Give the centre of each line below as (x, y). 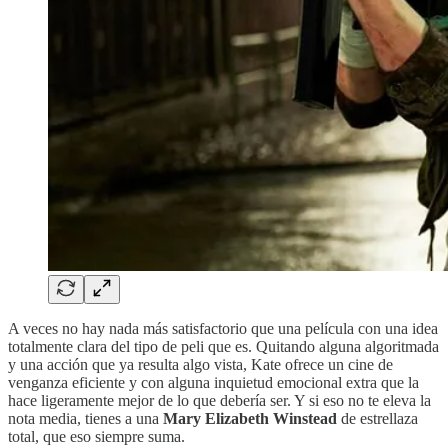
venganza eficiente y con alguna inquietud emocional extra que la (213, 382)
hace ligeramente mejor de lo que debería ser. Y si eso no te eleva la (219, 400)
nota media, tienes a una (85, 418)
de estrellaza (377, 418)
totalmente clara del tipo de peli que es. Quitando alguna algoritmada (223, 346)
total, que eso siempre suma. (96, 436)
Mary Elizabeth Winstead (250, 418)
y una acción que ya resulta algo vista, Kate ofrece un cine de (200, 364)
